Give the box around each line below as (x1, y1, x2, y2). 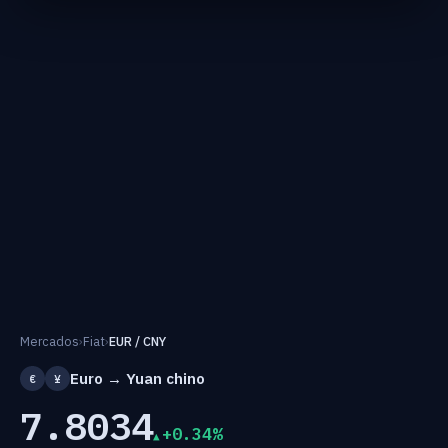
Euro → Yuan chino (70, 368, 205, 388)
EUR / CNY (109, 333, 166, 349)
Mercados (20, 333, 79, 349)
